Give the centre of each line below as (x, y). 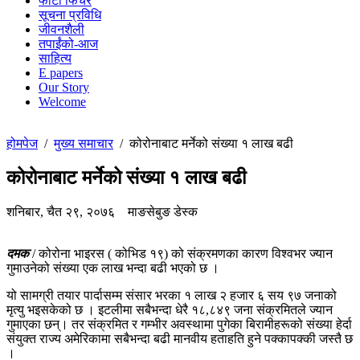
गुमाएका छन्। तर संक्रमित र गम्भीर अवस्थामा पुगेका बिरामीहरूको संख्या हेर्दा (179, 324)
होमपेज (22, 143)
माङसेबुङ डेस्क (161, 211)
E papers (61, 73)
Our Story (64, 87)
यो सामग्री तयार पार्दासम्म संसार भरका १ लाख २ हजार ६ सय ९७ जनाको (172, 295)
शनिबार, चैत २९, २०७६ (65, 211)
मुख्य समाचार (84, 143)
